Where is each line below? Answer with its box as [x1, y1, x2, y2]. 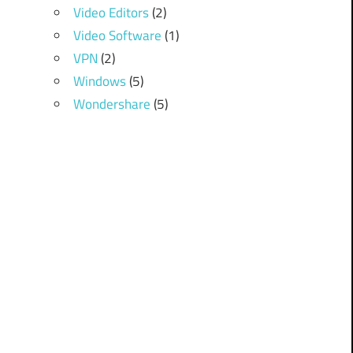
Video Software [72, 25, 162, 46]
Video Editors [72, 2, 149, 24]
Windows [72, 71, 126, 92]
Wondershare [72, 94, 150, 115]
